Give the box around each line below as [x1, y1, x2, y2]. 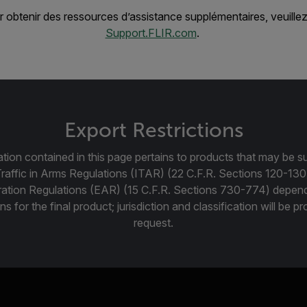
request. [134, 215, 173, 230]
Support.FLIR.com [105, 25, 197, 40]
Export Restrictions [64, 118, 243, 141]
